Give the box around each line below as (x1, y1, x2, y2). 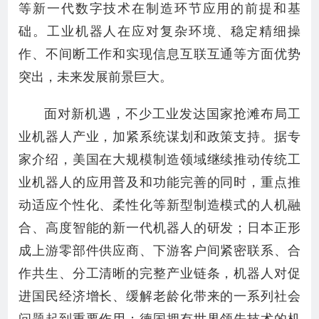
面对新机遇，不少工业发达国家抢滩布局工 (44, 107, 300, 121)
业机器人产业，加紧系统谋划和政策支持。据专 (19, 130, 300, 144)
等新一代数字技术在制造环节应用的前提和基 (19, 1, 300, 16)
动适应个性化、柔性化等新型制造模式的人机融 (19, 198, 300, 212)
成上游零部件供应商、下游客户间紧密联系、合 (19, 244, 300, 258)
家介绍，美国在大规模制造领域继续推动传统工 (19, 152, 300, 167)
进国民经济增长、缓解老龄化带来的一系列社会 (19, 289, 300, 303)
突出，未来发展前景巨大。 (19, 70, 173, 84)
